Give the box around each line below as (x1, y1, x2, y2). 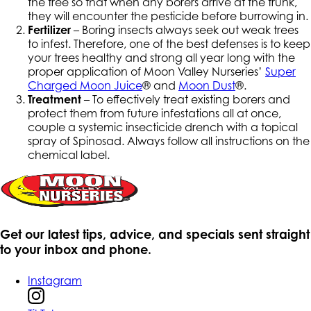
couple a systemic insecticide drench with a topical (28, 119, 298, 134)
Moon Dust (178, 78, 235, 92)
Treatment (28, 92, 81, 106)
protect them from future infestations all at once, (28, 106, 281, 120)
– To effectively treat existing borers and (81, 92, 290, 106)
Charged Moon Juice (28, 78, 142, 92)
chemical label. (28, 147, 110, 162)
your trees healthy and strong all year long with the (28, 50, 295, 65)
